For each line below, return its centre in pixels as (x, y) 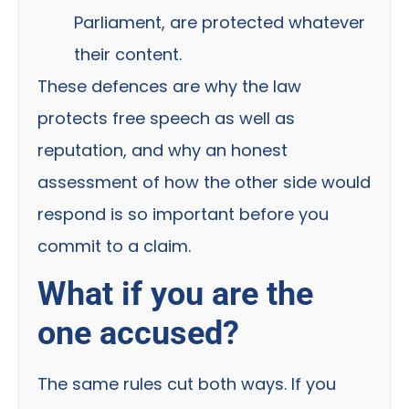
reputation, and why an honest (163, 151)
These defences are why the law (169, 87)
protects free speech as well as (166, 119)
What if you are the (175, 294)
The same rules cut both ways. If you (187, 384)
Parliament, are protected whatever (220, 23)
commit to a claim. (114, 246)
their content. (128, 55)
